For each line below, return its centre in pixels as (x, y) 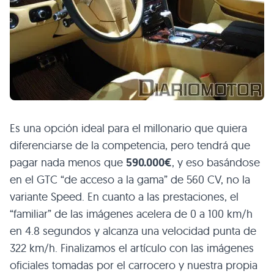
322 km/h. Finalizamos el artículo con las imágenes (132, 248)
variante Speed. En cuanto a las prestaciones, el (124, 197)
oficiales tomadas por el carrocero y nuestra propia (134, 265)
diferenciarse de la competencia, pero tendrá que (130, 145)
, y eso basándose (216, 162)
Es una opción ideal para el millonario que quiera (128, 128)
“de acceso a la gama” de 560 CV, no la (155, 180)
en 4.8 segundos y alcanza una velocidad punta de (133, 231)
